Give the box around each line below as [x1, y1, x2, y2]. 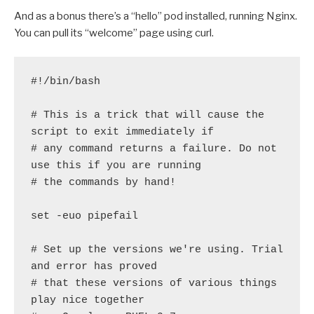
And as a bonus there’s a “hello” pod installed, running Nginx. [14, 9, 297, 22]
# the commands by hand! [31, 177, 176, 189]
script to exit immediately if [31, 126, 214, 139]
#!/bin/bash [31, 76, 100, 88]
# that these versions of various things [31, 278, 277, 290]
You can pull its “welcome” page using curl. [14, 26, 214, 39]
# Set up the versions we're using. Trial [31, 244, 283, 257]
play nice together [31, 294, 144, 307]
